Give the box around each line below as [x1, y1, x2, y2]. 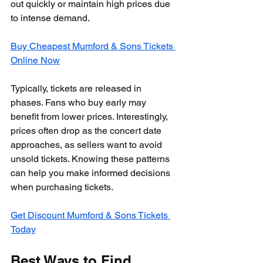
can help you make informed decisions [11, 167, 173, 178]
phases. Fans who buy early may [11, 97, 149, 108]
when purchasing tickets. [11, 181, 113, 193]
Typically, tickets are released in [11, 83, 144, 94]
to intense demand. [11, 12, 90, 23]
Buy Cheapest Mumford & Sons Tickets [11, 41, 176, 52]
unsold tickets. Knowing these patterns [11, 153, 172, 164]
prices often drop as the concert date [11, 125, 164, 136]
